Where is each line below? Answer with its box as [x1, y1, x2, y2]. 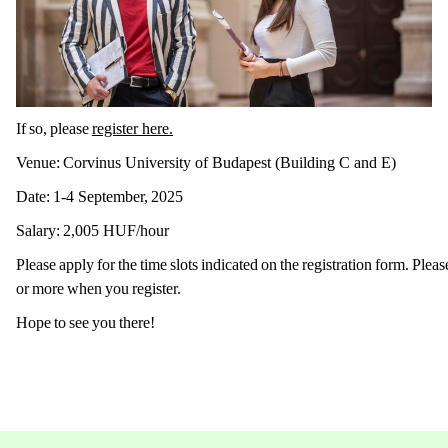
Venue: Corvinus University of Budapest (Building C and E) [16, 154, 409, 172]
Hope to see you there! [16, 314, 162, 332]
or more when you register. [16, 280, 188, 298]
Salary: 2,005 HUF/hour [16, 222, 173, 240]
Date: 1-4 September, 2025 [16, 188, 193, 206]
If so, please [16, 120, 92, 138]
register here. [92, 120, 173, 138]
